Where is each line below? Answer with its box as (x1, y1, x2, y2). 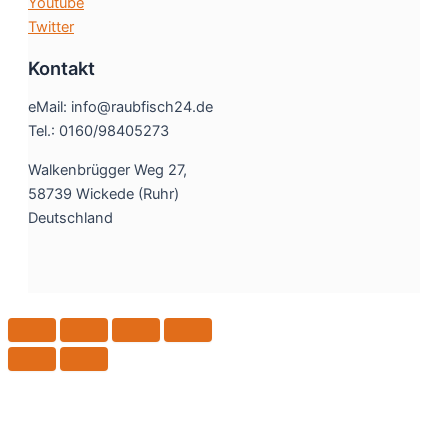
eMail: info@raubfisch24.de (28, 98, 213, 117)
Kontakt (28, 57, 95, 80)
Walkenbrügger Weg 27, (28, 160, 187, 179)
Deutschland (28, 208, 113, 227)
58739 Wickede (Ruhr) (28, 184, 179, 203)
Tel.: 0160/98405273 (28, 122, 169, 141)
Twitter (28, 17, 74, 36)
